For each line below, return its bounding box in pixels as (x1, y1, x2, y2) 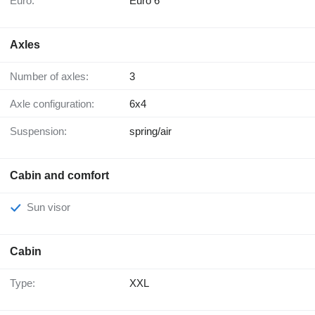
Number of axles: (18, 70, 89, 83)
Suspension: (17, 125, 67, 138)
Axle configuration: (17, 98, 94, 110)
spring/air (129, 125, 172, 138)
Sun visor (34, 201, 70, 214)
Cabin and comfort (10, 169, 109, 182)
